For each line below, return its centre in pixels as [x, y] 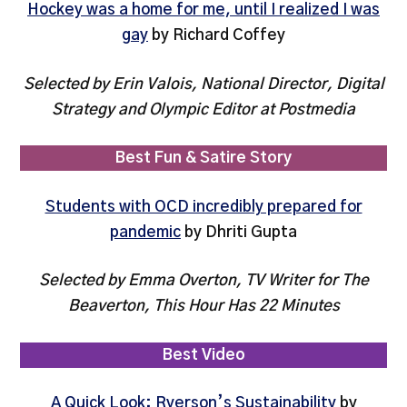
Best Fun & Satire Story [203, 158]
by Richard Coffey [217, 35]
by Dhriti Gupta [239, 232]
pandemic [145, 232]
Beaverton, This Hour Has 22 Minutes [203, 306]
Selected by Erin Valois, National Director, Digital [203, 84]
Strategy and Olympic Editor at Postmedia [203, 109]
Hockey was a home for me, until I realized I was [203, 10]
